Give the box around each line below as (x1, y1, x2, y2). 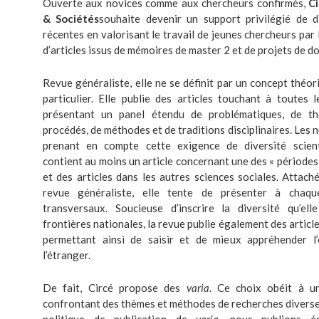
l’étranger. (43, 249, 90, 261)
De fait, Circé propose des (43, 281, 187, 294)
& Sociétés (43, 12, 100, 25)
